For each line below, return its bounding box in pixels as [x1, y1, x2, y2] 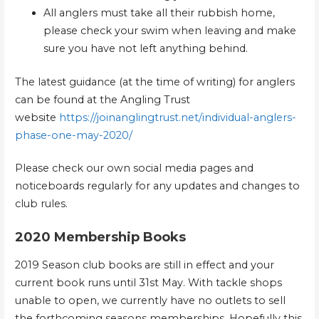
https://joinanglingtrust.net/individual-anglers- [58, 110, 296, 124]
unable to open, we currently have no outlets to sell [14, 294, 286, 308]
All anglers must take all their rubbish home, [43, 6, 275, 19]
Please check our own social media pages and [14, 162, 253, 175]
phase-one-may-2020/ [14, 128, 132, 142]
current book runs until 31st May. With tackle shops [14, 276, 282, 290]
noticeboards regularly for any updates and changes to [14, 179, 300, 193]
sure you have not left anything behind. [43, 41, 248, 55]
